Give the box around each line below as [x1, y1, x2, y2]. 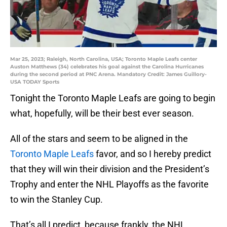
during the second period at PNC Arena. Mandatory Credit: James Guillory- [10, 71, 207, 78]
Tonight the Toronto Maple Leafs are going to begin [10, 93, 215, 104]
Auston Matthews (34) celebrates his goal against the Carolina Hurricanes [10, 63, 204, 70]
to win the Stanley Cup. [10, 194, 103, 205]
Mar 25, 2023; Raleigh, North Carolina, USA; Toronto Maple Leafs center [10, 56, 197, 63]
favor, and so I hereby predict [94, 148, 211, 160]
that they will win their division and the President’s [10, 164, 209, 175]
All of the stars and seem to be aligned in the [10, 133, 188, 144]
